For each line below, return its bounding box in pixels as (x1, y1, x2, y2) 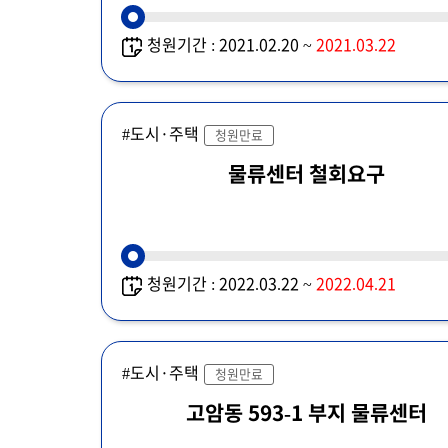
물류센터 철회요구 (227, 163, 385, 184)
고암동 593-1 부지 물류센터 (185, 402, 427, 423)
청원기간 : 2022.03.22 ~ (146, 275, 316, 292)
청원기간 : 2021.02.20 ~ (146, 36, 316, 53)
